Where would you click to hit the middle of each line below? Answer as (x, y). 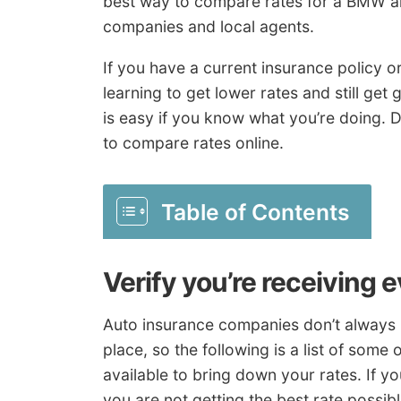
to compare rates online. (193, 143)
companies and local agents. (209, 27)
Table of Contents (256, 213)
